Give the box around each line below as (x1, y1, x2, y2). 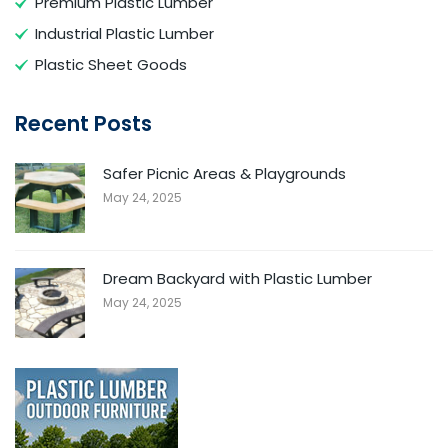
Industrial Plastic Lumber (35, 22, 214, 44)
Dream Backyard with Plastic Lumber (103, 267, 372, 289)
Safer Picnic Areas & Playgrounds (103, 162, 346, 184)
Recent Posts (15, 108, 152, 138)
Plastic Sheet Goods (35, 53, 187, 75)
